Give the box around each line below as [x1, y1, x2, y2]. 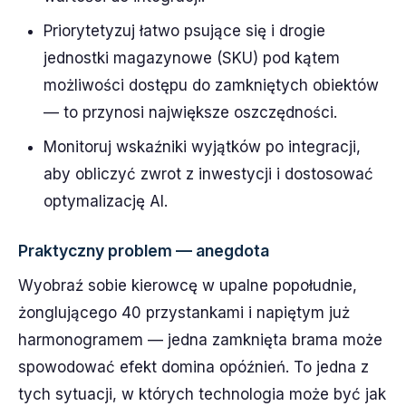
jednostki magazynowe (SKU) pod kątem [43, 49, 340, 67]
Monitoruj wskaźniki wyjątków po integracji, [43, 138, 361, 156]
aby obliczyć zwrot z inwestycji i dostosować [43, 165, 373, 183]
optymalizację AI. [43, 192, 168, 210]
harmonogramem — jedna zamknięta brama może [18, 331, 382, 349]
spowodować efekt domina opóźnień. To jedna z [18, 358, 369, 376]
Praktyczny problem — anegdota [18, 241, 269, 260]
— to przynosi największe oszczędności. [43, 103, 337, 121]
